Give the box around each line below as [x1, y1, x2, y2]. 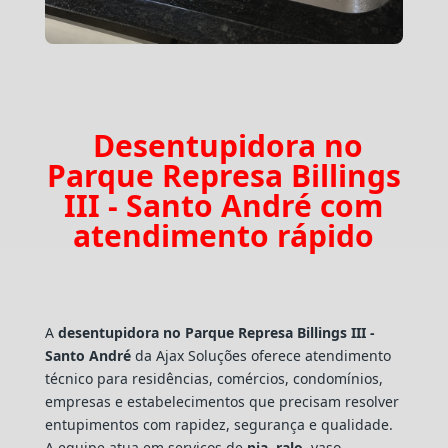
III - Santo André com [64, 184, 384, 226]
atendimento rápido [73, 214, 375, 256]
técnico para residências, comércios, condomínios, [44, 368, 383, 388]
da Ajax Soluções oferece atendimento [130, 345, 391, 365]
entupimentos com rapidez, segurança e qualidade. [44, 414, 393, 434]
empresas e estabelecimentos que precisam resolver [44, 391, 399, 411]
